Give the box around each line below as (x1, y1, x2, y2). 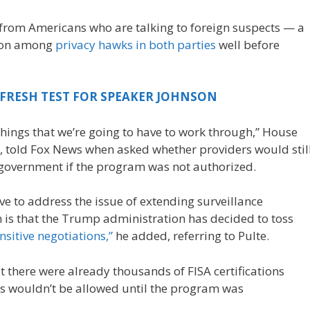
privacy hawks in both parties (55, 36, 216, 53)
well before (216, 36, 280, 53)
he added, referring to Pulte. (113, 228, 269, 244)
